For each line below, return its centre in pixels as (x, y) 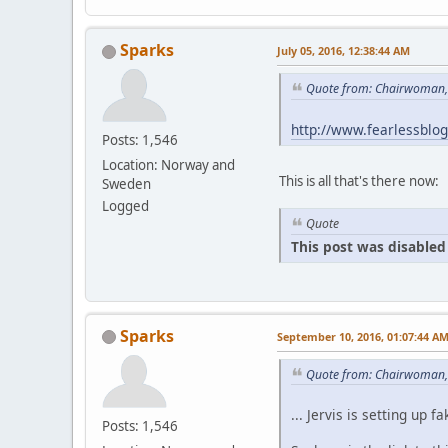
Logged (125, 206)
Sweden (126, 184)
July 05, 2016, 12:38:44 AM (343, 51)
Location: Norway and (168, 165)
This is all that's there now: (359, 180)
